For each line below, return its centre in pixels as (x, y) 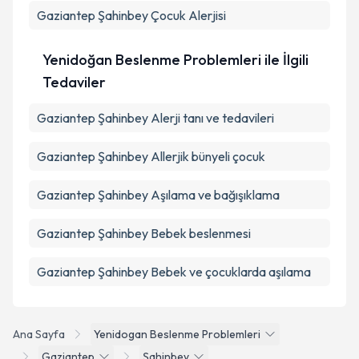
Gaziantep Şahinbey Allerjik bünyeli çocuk (151, 156)
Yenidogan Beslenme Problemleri (177, 334)
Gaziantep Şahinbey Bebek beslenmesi (144, 233)
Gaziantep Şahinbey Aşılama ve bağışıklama (158, 195)
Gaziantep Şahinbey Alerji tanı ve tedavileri (155, 118)
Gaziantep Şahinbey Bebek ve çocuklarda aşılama (174, 272)
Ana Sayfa (39, 334)
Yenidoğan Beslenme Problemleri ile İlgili (176, 60)
